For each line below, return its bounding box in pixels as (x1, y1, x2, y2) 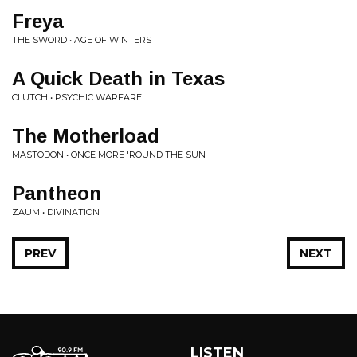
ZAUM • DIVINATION (12, 206, 100, 218)
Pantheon (12, 182, 101, 204)
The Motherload (12, 125, 159, 147)
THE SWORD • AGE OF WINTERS (12, 34, 151, 45)
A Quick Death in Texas (12, 68, 225, 89)
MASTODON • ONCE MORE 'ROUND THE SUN (12, 149, 206, 160)
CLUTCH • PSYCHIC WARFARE (12, 92, 142, 103)
